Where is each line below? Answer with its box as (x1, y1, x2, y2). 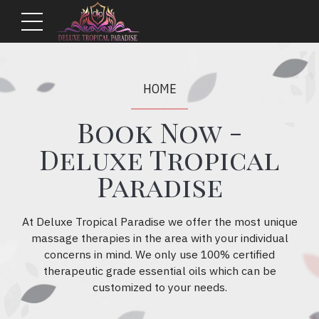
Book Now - (76, 113, 243, 150)
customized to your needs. (92, 279, 227, 294)
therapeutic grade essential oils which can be (43, 263, 276, 278)
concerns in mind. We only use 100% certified (44, 246, 275, 261)
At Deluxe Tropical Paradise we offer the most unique (21, 214, 298, 229)
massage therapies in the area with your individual (31, 230, 288, 245)
